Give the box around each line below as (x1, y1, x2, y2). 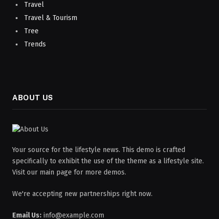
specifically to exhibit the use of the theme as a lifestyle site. (12, 157, 204, 166)
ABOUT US (12, 93, 53, 102)
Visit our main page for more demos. (12, 168, 126, 177)
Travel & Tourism (24, 13, 77, 22)
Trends (24, 40, 46, 49)
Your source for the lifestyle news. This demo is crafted (12, 146, 185, 154)
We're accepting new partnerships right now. (12, 190, 153, 198)
